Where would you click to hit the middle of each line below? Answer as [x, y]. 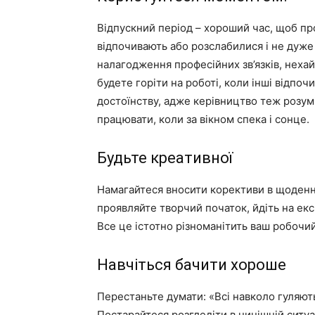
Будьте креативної [165, 158]
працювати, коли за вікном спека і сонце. [203, 119]
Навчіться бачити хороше [192, 265]
